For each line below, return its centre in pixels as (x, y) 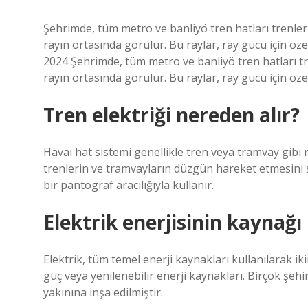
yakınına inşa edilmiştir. (103, 292)
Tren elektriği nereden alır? (172, 115)
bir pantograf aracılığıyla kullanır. (129, 185)
